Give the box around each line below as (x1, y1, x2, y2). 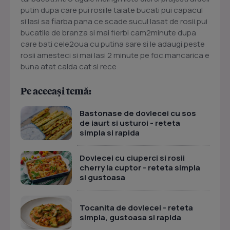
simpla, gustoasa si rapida (80, 212, 181, 223)
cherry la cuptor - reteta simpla (80, 162, 200, 174)
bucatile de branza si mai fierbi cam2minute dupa (21, 27, 196, 39)
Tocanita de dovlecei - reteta (80, 202, 193, 213)
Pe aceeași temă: (21, 85, 91, 97)
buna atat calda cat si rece (21, 61, 117, 72)
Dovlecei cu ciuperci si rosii (80, 152, 185, 164)
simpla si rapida (80, 127, 140, 139)
